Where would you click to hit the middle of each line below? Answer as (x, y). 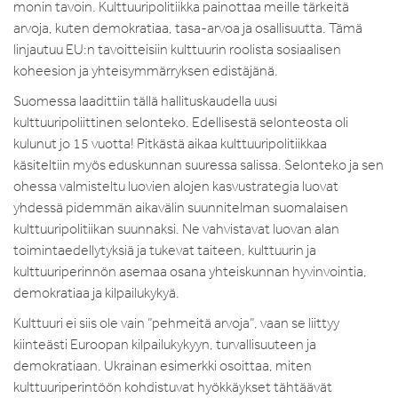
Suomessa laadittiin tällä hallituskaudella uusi (145, 100)
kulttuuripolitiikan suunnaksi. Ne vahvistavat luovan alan (176, 228)
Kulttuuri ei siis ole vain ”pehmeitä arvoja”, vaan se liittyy (176, 322)
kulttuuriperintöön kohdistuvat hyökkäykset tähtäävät (173, 386)
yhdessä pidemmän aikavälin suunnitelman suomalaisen (181, 207)
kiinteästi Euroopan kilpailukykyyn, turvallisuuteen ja (165, 344)
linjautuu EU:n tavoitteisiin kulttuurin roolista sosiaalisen (177, 49)
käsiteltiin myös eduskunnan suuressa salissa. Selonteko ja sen (199, 164)
